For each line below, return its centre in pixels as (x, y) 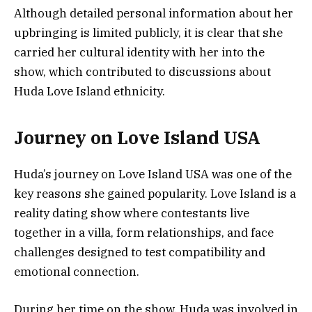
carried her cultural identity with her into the (139, 52)
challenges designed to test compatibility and (140, 252)
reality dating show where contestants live (132, 213)
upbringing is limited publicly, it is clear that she (148, 32)
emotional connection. (77, 272)
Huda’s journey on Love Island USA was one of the (153, 174)
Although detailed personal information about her (154, 13)
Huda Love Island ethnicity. (89, 91)
